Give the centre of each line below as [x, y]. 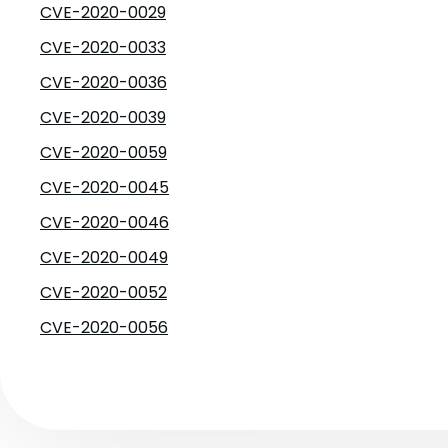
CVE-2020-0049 [104, 257]
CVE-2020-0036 [103, 82]
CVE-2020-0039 [103, 117]
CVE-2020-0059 [103, 152]
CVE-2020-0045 [104, 187]
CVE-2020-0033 [103, 47]
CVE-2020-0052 [103, 292]
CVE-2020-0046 [104, 222]
